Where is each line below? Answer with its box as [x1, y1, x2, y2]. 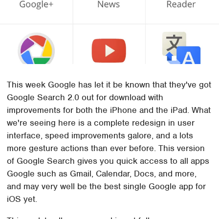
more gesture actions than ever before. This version [7, 143, 205, 154]
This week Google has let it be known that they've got [7, 79, 212, 90]
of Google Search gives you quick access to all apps [7, 155, 210, 167]
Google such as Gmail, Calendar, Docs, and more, [7, 168, 197, 179]
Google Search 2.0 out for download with [7, 92, 164, 103]
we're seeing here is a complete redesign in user [7, 117, 195, 129]
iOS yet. [7, 194, 38, 205]
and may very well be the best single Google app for [7, 181, 206, 192]
